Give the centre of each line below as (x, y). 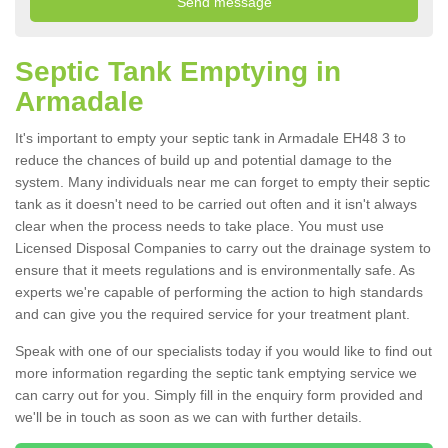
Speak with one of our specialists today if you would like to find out (223, 351)
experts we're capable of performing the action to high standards (219, 292)
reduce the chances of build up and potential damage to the (203, 160)
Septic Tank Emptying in (178, 72)
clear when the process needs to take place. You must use (199, 226)
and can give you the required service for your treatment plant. (214, 314)
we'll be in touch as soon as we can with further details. (190, 417)
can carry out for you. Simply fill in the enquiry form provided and (219, 395)
